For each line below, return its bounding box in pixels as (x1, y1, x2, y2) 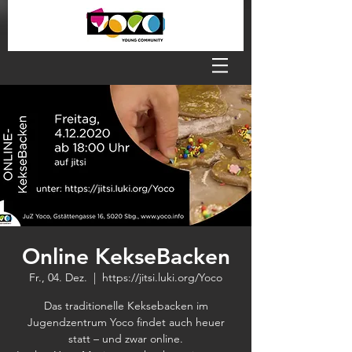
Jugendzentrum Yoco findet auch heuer (27, 315, 225, 329)
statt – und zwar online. (68, 332, 183, 346)
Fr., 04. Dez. (29, 270, 87, 284)
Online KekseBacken (21, 243, 230, 269)
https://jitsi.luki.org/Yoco (102, 270, 222, 284)
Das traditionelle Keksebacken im (43, 299, 208, 313)
